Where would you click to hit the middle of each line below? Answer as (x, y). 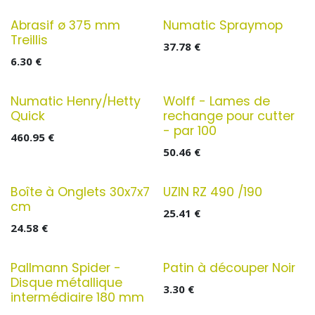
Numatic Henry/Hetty (76, 101)
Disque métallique (66, 283)
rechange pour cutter (229, 116)
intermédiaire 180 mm (77, 297)
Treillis (29, 40)
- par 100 (189, 131)
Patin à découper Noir (229, 268)
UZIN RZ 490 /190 (212, 192)
